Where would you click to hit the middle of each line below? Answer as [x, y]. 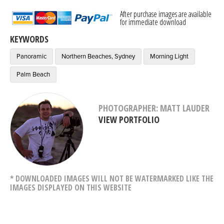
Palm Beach [33, 74]
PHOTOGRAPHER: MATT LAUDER [154, 108]
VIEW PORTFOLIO [129, 119]
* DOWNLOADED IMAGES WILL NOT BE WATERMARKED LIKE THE [112, 178]
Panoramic [31, 56]
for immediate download [153, 22]
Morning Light [169, 56]
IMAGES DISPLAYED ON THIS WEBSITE [71, 187]
